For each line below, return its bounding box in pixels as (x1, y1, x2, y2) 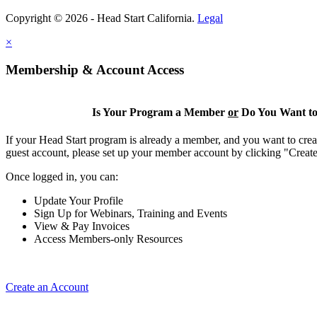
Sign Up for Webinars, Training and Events (34, 207, 227, 220)
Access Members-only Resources (34, 233, 183, 246)
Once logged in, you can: (6, 171, 118, 183)
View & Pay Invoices (34, 220, 129, 233)
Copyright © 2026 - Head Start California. (6, 12, 197, 25)
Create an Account (6, 281, 88, 294)
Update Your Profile (34, 195, 123, 207)
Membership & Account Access (6, 62, 184, 77)
